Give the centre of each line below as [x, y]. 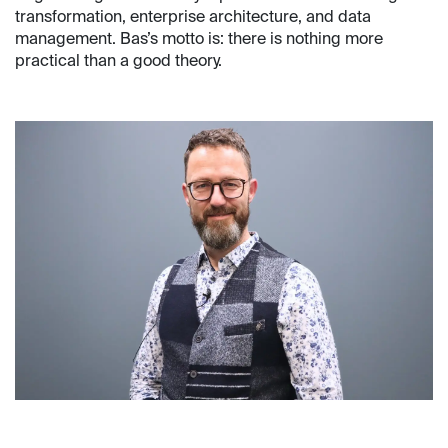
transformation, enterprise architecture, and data [193, 18]
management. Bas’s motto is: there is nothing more [199, 40]
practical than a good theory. [118, 62]
